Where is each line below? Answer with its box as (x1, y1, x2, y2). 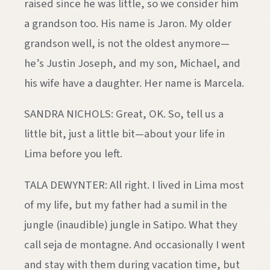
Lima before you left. (24, 146, 122, 162)
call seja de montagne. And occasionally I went (24, 237, 245, 253)
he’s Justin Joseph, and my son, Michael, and (24, 55, 240, 71)
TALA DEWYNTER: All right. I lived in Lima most (24, 177, 244, 193)
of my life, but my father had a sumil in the (24, 197, 227, 213)
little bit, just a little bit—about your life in (24, 126, 225, 142)
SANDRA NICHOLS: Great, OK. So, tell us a (24, 106, 224, 122)
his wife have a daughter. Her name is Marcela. (24, 75, 244, 91)
